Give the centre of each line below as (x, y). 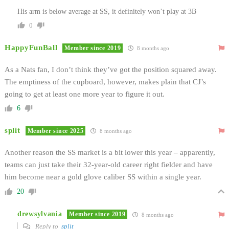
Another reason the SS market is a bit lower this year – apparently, (110, 152)
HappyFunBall (31, 47)
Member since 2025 (55, 131)
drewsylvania (40, 214)
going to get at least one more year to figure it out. (85, 94)
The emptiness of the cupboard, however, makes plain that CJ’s (105, 82)
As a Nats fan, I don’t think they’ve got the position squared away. (111, 69)
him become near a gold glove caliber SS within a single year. (103, 177)
